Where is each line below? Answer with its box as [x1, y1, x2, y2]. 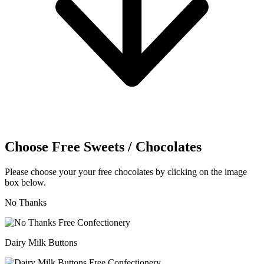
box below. [5, 177, 46, 187]
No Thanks [5, 197, 47, 207]
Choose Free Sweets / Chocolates [5, 138, 202, 154]
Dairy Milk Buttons [5, 237, 77, 247]
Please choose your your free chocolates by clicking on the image [5, 166, 247, 177]
